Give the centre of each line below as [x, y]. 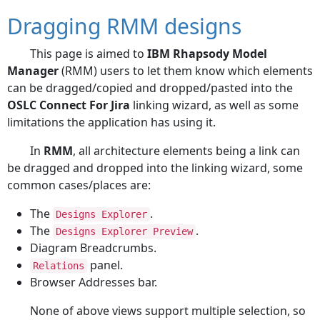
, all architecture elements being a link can [186, 151]
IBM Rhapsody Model [207, 54]
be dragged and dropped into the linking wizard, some [155, 168]
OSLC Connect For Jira [69, 105]
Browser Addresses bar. [94, 282]
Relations [59, 266]
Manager [33, 71]
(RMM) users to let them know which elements [186, 71]
